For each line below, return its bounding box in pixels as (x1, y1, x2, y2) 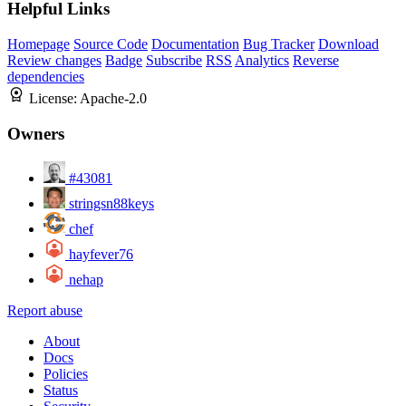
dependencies (7, 69, 84, 85)
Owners (7, 123, 64, 143)
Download (318, 36, 379, 53)
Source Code (73, 36, 148, 53)
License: (29, 91, 80, 107)
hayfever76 (69, 246, 133, 262)
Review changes (7, 53, 101, 69)
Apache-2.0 (80, 91, 147, 107)
